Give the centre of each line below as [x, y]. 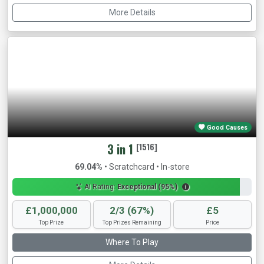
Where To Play [132, 242]
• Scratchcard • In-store [146, 167]
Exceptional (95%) [147, 187]
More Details [132, 13]
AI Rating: [100, 187]
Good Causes [227, 127]
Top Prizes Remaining [132, 223]
